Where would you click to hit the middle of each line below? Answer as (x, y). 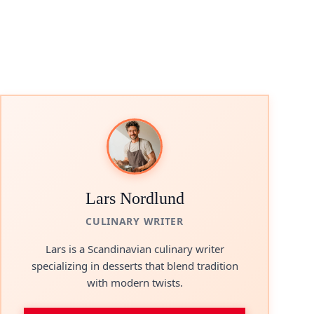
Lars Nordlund (135, 198)
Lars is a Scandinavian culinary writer (135, 249)
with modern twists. (135, 282)
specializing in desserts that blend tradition (135, 266)
